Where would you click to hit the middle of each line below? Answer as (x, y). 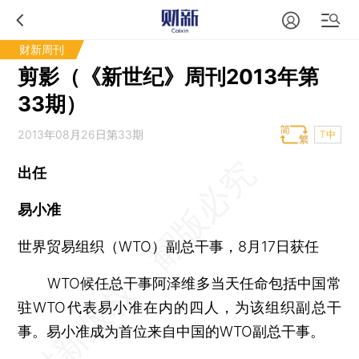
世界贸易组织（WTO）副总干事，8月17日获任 (169, 246)
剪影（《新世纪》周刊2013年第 (169, 77)
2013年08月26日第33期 (81, 134)
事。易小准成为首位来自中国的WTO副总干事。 (171, 331)
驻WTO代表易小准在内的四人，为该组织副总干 (179, 307)
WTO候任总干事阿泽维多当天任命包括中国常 (179, 283)
